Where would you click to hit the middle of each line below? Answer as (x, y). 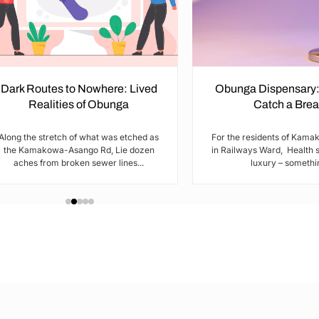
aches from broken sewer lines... (79, 163)
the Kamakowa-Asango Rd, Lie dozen (79, 150)
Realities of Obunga (79, 105)
